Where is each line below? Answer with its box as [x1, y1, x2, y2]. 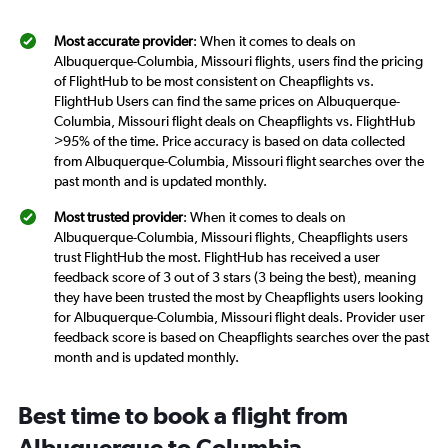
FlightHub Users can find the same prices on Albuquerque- [54, 92, 400, 109]
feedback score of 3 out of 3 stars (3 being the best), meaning [54, 268, 416, 285]
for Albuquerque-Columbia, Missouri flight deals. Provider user [54, 308, 425, 325]
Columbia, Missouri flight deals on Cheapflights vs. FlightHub [54, 112, 415, 129]
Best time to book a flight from [18, 400, 348, 429]
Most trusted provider [54, 208, 183, 225]
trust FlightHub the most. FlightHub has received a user [54, 248, 380, 265]
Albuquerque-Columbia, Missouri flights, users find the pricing [54, 52, 423, 69]
